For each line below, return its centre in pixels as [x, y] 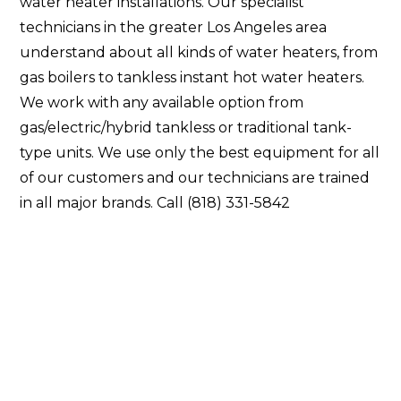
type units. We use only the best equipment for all [200, 152]
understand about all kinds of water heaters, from [199, 52]
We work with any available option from [162, 102]
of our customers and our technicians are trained [195, 177]
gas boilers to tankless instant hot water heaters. [192, 77]
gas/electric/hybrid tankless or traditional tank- [186, 127]
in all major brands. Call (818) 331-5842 [155, 202]
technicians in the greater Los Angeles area [174, 27]
